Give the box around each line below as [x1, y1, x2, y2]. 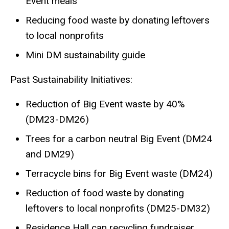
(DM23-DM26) [26, 113, 89, 125]
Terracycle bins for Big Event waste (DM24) [26, 167, 213, 179]
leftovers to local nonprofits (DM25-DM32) [26, 202, 210, 214]
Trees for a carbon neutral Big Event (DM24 [26, 132, 212, 145]
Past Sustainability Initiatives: [10, 73, 132, 85]
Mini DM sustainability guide [26, 49, 145, 61]
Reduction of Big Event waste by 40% [26, 98, 185, 110]
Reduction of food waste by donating [26, 187, 184, 199]
